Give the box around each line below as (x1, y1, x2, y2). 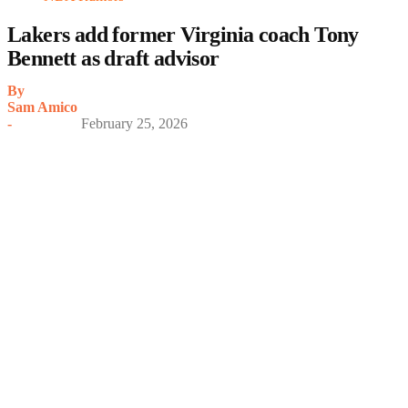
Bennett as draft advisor (7, 46, 219, 70)
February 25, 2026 (81, 115, 188, 131)
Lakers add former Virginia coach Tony (7, 22, 359, 46)
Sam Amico (7, 98, 77, 115)
